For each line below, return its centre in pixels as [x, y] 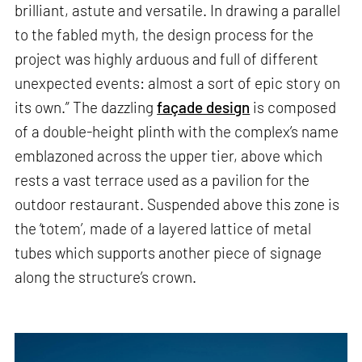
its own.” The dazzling [86, 107]
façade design [204, 107]
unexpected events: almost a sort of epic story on [178, 83]
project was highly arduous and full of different [167, 59]
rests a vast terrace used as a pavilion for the [162, 180]
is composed [293, 107]
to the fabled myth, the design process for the [164, 35]
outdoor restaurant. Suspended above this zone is [177, 204]
